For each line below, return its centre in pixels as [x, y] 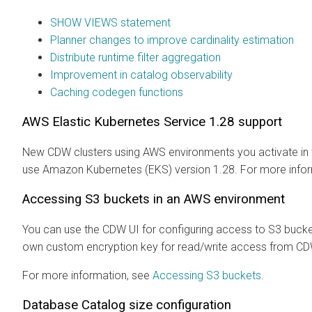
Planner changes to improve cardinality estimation [172, 40]
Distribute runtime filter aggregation [135, 57]
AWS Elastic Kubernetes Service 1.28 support [152, 122]
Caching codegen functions [117, 92]
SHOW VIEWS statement [110, 22]
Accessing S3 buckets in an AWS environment [154, 199]
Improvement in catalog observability [141, 75]
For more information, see [87, 275]
